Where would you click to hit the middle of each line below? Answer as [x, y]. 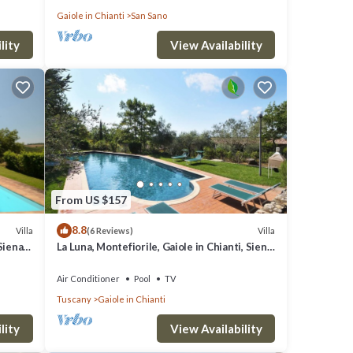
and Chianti [84, 261]
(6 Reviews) [110, 231]
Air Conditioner [88, 279]
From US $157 [91, 199]
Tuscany [74, 299]
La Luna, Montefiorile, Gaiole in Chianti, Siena [164, 247]
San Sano [149, 15]
